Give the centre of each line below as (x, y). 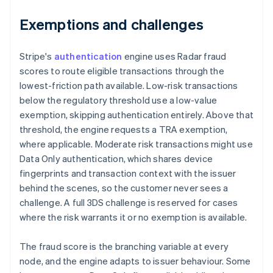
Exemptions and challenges (112, 24)
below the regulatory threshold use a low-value (119, 100)
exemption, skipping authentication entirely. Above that (137, 115)
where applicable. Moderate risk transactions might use (136, 144)
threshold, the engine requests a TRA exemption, (124, 129)
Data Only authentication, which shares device (116, 159)
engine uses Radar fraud (174, 56)
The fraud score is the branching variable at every (124, 246)
